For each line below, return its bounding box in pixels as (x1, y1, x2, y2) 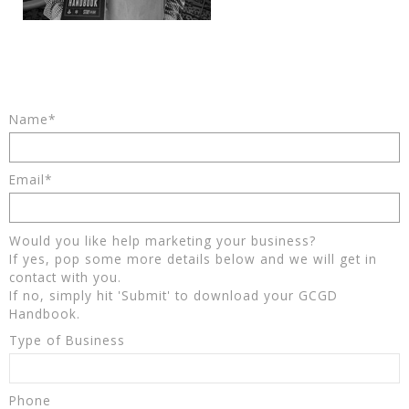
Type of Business (9, 331, 126, 350)
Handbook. (9, 305, 81, 323)
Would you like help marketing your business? (9, 232, 317, 250)
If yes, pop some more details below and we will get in (9, 250, 378, 268)
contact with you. (9, 268, 122, 287)
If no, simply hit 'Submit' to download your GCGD (9, 287, 339, 305)
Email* (9, 171, 53, 189)
